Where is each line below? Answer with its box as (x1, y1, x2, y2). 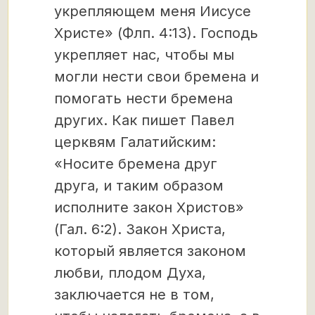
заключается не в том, (54, 286, 214, 303)
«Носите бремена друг (54, 155, 217, 172)
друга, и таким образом (54, 177, 224, 194)
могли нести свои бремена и (54, 68, 259, 85)
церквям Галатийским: (54, 134, 216, 150)
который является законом (54, 243, 246, 259)
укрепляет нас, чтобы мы (54, 46, 234, 63)
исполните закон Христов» (54, 199, 244, 216)
